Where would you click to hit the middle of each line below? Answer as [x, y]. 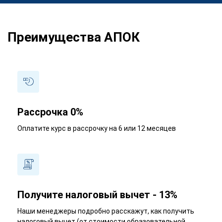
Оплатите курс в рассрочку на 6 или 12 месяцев [97, 128]
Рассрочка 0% [50, 112]
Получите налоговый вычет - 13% [97, 194]
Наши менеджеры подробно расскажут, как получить [106, 211]
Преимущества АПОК [74, 37]
